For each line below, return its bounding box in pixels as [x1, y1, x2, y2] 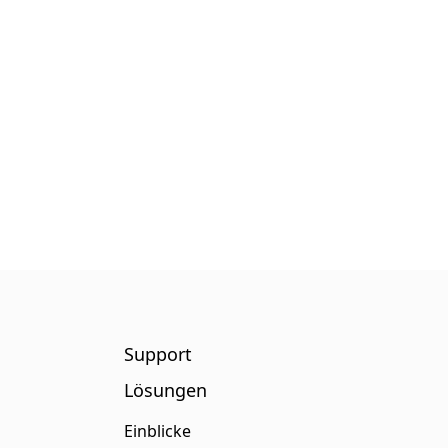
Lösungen [123, 377, 207, 402]
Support [123, 341, 192, 366]
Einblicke [123, 419, 191, 442]
